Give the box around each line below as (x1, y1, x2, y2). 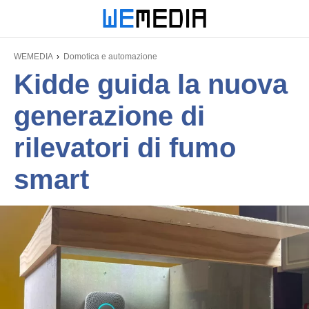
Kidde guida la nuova (14, 69, 288, 99)
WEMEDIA (14, 52, 52, 61)
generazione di (14, 101, 205, 131)
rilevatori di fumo (14, 132, 236, 163)
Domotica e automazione (63, 52, 157, 61)
